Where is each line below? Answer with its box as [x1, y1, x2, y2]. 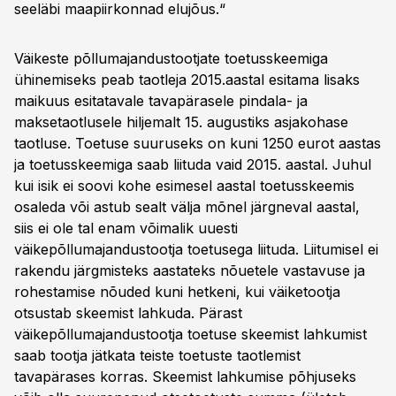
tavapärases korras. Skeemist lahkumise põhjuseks [14, 368, 356, 385]
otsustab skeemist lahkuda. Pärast [14, 304, 242, 322]
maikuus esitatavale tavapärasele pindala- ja [14, 92, 308, 110]
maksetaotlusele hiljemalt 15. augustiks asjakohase [14, 113, 348, 131]
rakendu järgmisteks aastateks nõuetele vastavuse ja [14, 262, 365, 279]
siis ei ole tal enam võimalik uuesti [14, 219, 238, 237]
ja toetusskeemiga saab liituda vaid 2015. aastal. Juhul [14, 156, 371, 173]
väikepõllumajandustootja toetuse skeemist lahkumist [14, 325, 367, 343]
